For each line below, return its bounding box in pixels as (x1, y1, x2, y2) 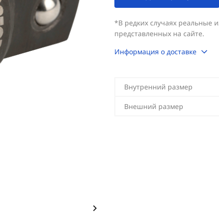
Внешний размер (124, 102, 183, 111)
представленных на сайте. (114, 29, 204, 38)
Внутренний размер (124, 82, 193, 91)
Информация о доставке (114, 47, 197, 56)
